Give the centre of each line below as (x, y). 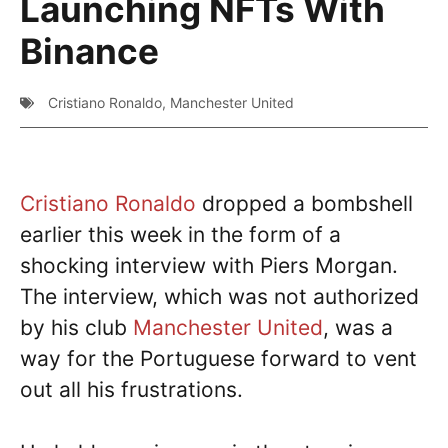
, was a (358, 328)
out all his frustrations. (131, 390)
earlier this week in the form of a (180, 235)
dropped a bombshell (304, 204)
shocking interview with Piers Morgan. (209, 266)
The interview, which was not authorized (219, 297)
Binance (89, 51)
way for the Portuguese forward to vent (218, 359)
